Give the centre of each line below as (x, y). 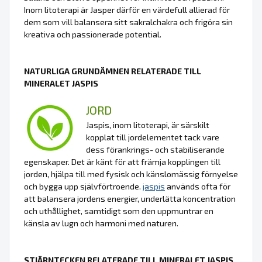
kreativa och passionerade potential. (93, 34)
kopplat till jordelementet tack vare (153, 137)
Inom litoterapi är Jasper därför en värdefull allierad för (127, 9)
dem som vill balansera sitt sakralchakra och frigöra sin (128, 22)
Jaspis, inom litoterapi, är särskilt (148, 125)
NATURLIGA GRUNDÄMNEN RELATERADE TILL (113, 71)
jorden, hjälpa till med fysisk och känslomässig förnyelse (131, 174)
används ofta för (198, 186)
